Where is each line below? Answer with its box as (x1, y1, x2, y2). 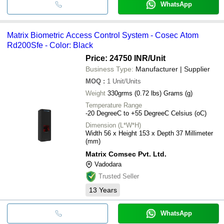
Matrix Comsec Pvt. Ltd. (85, 149, 166, 158)
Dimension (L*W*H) (85, 121, 141, 129)
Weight (85, 89, 105, 97)
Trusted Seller (98, 172, 139, 180)
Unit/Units (112, 77, 141, 85)
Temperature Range (85, 101, 142, 109)
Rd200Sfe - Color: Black (7, 40, 93, 49)
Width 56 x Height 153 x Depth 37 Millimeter (85, 129, 213, 137)
